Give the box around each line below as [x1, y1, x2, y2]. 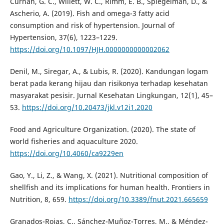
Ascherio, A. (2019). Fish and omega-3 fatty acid [9, 8, 169, 18]
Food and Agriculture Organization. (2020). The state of [9, 124, 195, 134]
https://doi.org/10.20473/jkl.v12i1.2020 [21, 102, 152, 112]
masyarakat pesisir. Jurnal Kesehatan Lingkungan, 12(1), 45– [9, 90, 213, 100]
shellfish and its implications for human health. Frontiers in [9, 182, 210, 192]
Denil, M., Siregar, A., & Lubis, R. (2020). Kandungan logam [9, 66, 208, 76]
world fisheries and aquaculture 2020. [9, 136, 138, 146]
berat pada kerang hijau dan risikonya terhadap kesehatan [9, 78, 208, 88]
